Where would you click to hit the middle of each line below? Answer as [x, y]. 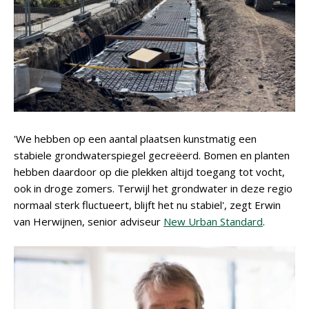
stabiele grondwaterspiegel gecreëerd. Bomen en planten [152, 155]
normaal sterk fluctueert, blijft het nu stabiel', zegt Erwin [147, 205]
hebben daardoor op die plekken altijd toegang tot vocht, [149, 172]
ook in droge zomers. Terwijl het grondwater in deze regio [153, 188]
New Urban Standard [213, 221]
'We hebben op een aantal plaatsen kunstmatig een [135, 139]
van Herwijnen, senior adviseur [89, 221]
